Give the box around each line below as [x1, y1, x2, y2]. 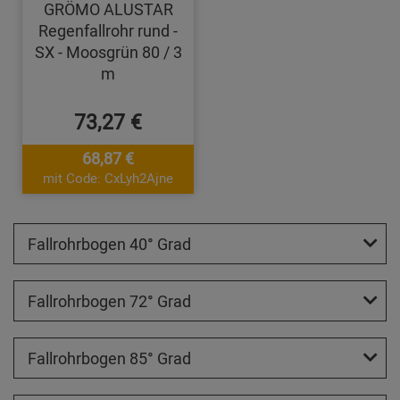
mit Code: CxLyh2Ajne [43, 169, 174, 187]
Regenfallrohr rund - [38, 20, 179, 42]
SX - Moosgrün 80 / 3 [34, 41, 182, 63]
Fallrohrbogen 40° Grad [28, 233, 191, 255]
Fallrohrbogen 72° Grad [28, 290, 191, 312]
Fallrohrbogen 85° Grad [28, 347, 191, 370]
